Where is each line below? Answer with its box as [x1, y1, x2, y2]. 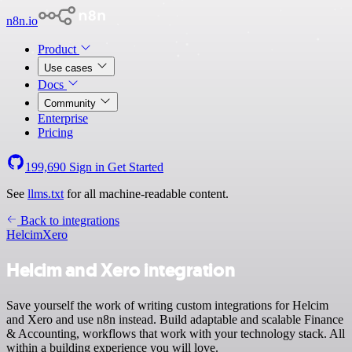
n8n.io [6, 14, 38, 27]
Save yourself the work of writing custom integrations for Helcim [6, 298, 328, 312]
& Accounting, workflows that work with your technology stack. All [6, 326, 345, 340]
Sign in [66, 160, 108, 174]
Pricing [38, 126, 73, 139]
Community [44, 97, 99, 109]
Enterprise [38, 112, 88, 125]
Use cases [44, 62, 96, 74]
